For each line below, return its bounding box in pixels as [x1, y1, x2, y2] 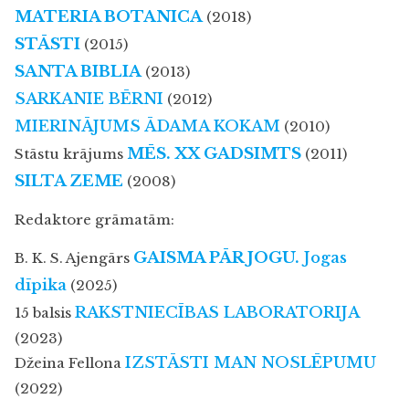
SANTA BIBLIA [15, 61, 142, 81]
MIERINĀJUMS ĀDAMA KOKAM [15, 116, 280, 136]
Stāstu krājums [15, 144, 127, 163]
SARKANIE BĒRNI [15, 89, 163, 109]
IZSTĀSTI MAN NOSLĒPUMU [125, 352, 376, 372]
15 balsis [15, 303, 75, 321]
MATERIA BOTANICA [15, 6, 203, 26]
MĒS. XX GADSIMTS [127, 143, 301, 163]
